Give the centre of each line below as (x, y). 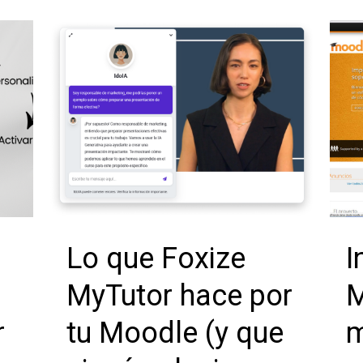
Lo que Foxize (156, 259)
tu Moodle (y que (175, 333)
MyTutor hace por (179, 296)
